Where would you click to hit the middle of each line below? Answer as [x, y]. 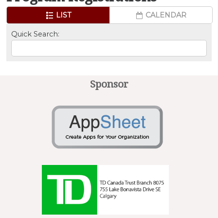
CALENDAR [165, 15]
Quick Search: [36, 34]
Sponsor [109, 83]
